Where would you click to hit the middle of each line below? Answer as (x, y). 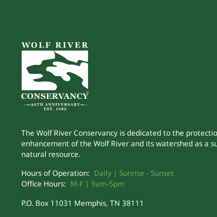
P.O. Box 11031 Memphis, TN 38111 (82, 203)
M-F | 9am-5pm (97, 184)
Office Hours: (43, 184)
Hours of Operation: (55, 173)
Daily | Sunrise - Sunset (134, 173)
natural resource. (51, 154)
